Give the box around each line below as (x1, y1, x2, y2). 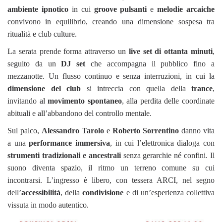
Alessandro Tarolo (42, 126, 104, 135)
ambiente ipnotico (7, 5, 68, 14)
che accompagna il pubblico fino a (85, 59, 215, 68)
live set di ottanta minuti (128, 47, 213, 56)
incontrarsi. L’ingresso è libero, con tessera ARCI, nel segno (7, 176, 215, 185)
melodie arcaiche (157, 5, 215, 14)
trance (191, 84, 213, 93)
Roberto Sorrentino (112, 126, 179, 135)
